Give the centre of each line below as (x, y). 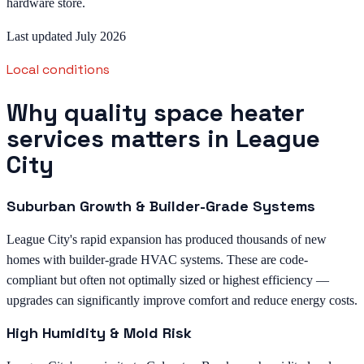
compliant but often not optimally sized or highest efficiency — (168, 279)
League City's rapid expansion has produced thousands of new (167, 239)
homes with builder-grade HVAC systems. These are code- (157, 259)
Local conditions (58, 70)
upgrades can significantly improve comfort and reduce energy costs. (182, 300)
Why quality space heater (156, 113)
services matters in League (163, 139)
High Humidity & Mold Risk (99, 332)
